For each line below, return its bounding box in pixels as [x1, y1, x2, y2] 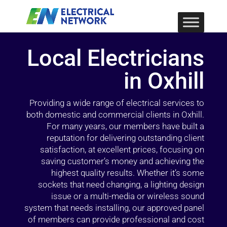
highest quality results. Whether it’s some [51, 168, 205, 178]
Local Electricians [27, 45, 205, 71]
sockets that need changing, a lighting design [38, 179, 205, 190]
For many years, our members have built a [47, 121, 205, 131]
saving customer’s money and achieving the [41, 156, 205, 166]
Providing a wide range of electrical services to [29, 98, 205, 108]
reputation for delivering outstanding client [47, 133, 205, 143]
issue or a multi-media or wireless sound [51, 191, 205, 201]
